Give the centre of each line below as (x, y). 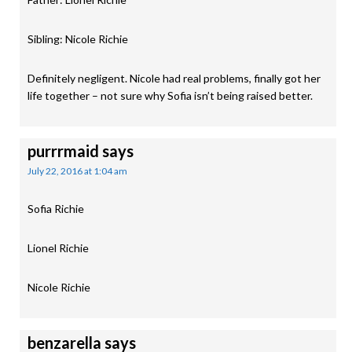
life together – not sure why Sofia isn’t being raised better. (170, 95)
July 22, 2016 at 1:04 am (77, 171)
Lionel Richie (58, 248)
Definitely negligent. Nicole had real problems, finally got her (174, 78)
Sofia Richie (56, 209)
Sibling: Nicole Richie (78, 39)
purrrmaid (63, 151)
